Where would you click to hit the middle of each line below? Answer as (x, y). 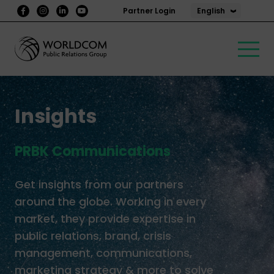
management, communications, (103, 253)
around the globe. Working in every (110, 201)
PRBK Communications (93, 151)
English (211, 10)
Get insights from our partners (99, 184)
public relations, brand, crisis (93, 235)
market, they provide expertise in (105, 218)
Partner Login (149, 11)
